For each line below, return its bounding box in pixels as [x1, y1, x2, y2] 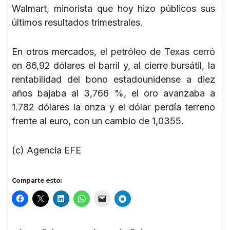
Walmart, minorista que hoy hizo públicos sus [12, 3, 215, 14]
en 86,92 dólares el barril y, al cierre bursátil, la [12, 60, 215, 71]
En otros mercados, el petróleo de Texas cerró [12, 46, 215, 57]
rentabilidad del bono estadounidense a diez [12, 73, 215, 85]
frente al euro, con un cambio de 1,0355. [12, 115, 184, 126]
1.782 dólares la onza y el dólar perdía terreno [12, 101, 215, 112]
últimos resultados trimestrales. [12, 16, 143, 28]
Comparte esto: [12, 176, 62, 184]
